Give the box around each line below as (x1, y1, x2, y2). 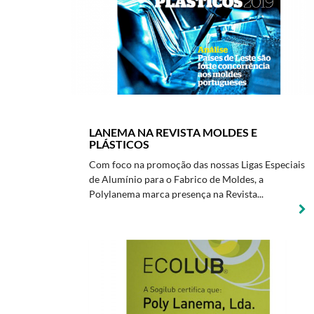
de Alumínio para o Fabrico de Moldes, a (89, 173, 264, 185)
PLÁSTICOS (89, 137, 149, 151)
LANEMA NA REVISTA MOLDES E (89, 125, 257, 139)
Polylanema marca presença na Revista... (89, 188, 264, 200)
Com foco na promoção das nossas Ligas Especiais (89, 158, 305, 170)
